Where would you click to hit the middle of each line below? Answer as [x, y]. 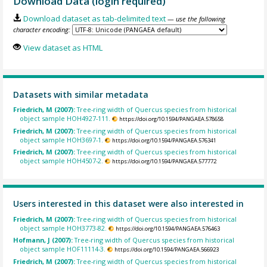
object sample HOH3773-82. [63, 228]
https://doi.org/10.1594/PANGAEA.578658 [171, 119]
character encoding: [42, 30]
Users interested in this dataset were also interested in [129, 204]
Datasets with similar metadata [81, 94]
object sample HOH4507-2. [62, 161]
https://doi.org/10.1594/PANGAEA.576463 [167, 228]
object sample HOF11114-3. [63, 249]
